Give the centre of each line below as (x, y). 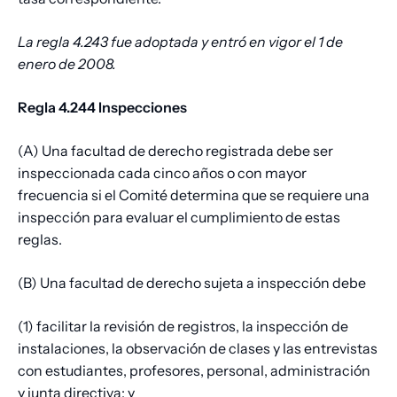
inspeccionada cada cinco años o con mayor (162, 173)
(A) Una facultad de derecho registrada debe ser (175, 151)
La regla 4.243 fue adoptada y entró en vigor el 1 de (180, 42)
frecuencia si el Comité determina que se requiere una (194, 195)
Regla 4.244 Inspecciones (102, 108)
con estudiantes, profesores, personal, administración (194, 371)
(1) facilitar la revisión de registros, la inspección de (183, 327)
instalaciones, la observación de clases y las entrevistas (198, 349)
